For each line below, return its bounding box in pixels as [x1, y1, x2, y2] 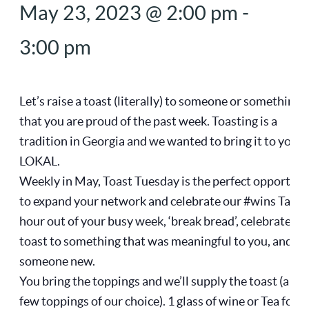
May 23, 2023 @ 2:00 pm [19, 1, 238, 24]
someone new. [19, 253, 95, 268]
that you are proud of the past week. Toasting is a [19, 113, 277, 128]
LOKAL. [19, 153, 60, 168]
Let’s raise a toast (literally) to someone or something [19, 93, 301, 108]
